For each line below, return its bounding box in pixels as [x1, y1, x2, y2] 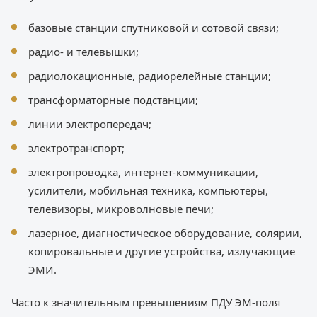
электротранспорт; [28, 141, 125, 156]
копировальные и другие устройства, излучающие [28, 244, 295, 259]
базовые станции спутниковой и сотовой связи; [28, 21, 279, 35]
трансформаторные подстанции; [28, 93, 198, 108]
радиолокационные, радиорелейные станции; [28, 69, 271, 83]
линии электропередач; [28, 117, 151, 132]
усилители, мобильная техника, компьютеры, [28, 183, 268, 198]
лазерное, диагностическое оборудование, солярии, [28, 226, 302, 241]
